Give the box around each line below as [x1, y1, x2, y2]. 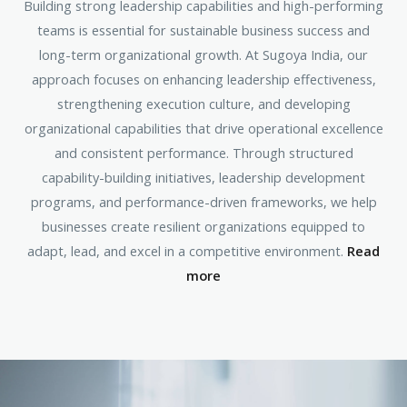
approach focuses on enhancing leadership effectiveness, [31, 70, 376, 89]
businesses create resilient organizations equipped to [42, 217, 365, 236]
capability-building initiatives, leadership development [42, 168, 365, 187]
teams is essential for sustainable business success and [37, 21, 370, 40]
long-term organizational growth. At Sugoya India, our [39, 45, 368, 65]
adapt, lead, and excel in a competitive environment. [27, 242, 347, 261]
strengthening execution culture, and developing [56, 94, 351, 114]
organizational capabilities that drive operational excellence [24, 119, 383, 138]
